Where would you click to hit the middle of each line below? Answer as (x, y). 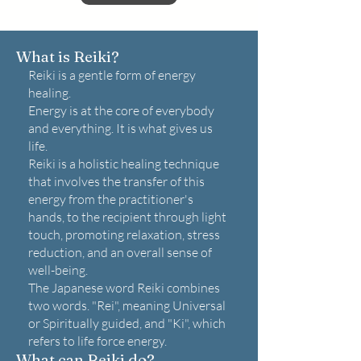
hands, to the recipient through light (127, 217)
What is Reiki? (68, 56)
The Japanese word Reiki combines (124, 288)
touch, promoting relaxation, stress (124, 234)
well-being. (58, 270)
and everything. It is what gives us (120, 128)
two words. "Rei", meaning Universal (127, 305)
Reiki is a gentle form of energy (112, 75)
